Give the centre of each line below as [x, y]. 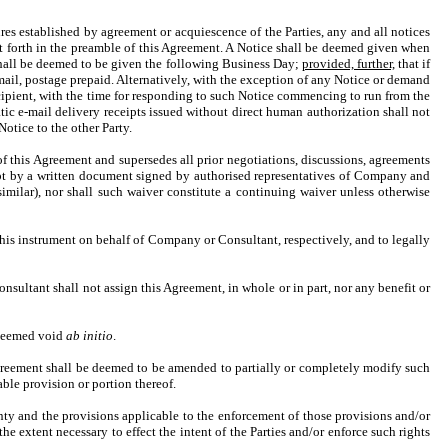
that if [413, 63]
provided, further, [349, 63]
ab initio [89, 335]
